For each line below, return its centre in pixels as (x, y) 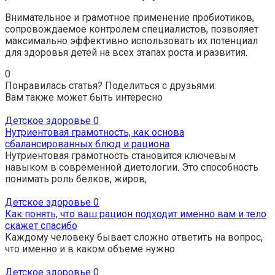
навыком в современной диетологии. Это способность (132, 167)
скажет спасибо (41, 226)
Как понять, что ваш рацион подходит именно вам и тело (136, 214)
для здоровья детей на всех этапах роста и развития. (126, 52)
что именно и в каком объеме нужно (90, 249)
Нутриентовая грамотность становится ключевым (120, 156)
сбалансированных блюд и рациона (87, 144)
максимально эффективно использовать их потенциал (131, 41)
